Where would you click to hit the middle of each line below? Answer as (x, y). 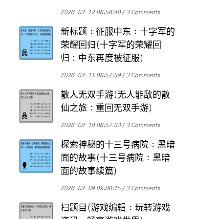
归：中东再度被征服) (102, 59)
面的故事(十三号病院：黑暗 (115, 159)
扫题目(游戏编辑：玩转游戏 (115, 208)
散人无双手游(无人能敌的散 (115, 96)
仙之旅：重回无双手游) (107, 109)
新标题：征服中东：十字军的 (118, 33)
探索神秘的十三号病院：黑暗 (118, 145)
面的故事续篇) (89, 172)
